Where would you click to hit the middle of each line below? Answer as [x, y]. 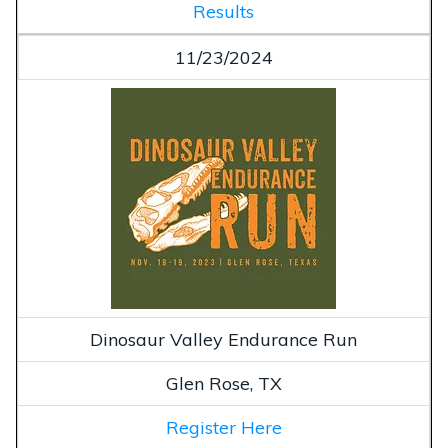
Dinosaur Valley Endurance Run [223, 339]
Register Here [223, 427]
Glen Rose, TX [223, 383]
